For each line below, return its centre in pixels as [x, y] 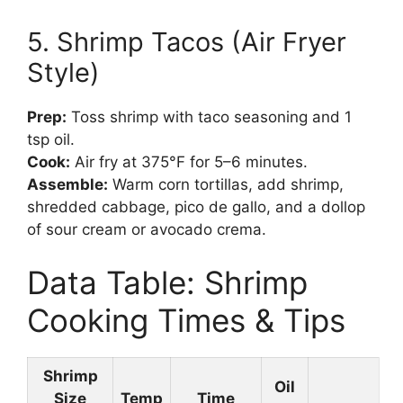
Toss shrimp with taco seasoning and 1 [209, 116]
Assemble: [67, 184]
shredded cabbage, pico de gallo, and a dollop [196, 206]
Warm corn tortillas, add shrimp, [226, 184]
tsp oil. [51, 139]
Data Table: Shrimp [167, 283]
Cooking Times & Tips [186, 321]
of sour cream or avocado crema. [147, 229]
